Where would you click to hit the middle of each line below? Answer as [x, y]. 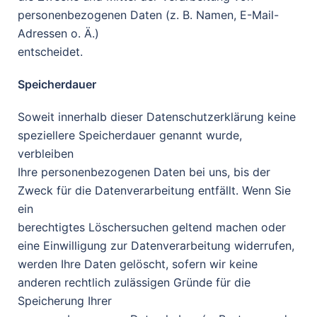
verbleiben [46, 154]
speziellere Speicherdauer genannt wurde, [130, 135]
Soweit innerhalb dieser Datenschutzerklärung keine [157, 117]
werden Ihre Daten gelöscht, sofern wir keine [138, 264]
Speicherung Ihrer [65, 301]
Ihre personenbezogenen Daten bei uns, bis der [144, 172]
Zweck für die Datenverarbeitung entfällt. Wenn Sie [154, 190]
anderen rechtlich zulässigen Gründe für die [134, 282]
